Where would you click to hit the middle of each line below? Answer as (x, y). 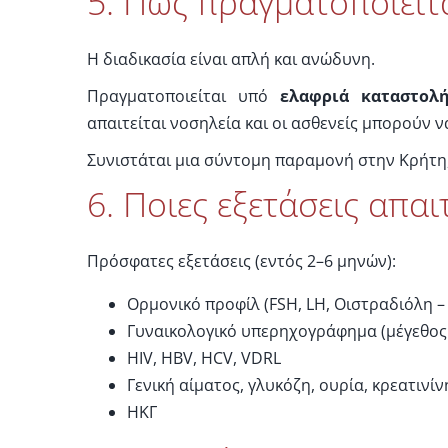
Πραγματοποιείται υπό (183, 96)
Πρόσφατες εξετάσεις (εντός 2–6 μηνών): (241, 261)
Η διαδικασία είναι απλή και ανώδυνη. (230, 59)
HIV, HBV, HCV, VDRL (203, 358)
